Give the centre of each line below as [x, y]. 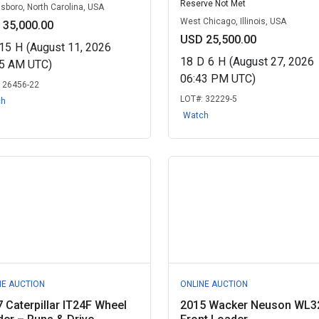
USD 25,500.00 [218, 40]
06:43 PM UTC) [218, 79]
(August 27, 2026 [271, 62]
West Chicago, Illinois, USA [233, 21]
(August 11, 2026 [69, 47]
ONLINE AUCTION [214, 284]
